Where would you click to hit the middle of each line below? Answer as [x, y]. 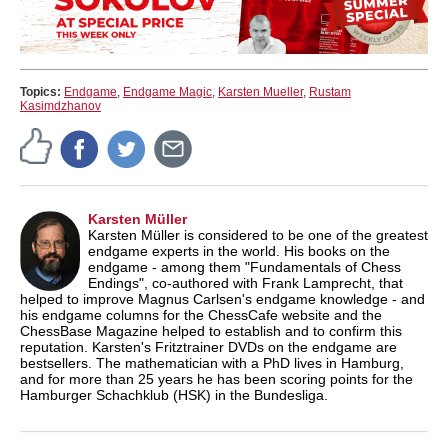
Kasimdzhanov [60, 105]
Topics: [42, 91]
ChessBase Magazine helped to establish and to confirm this [211, 330]
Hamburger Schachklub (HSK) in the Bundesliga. [174, 394]
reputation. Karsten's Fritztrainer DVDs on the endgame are [208, 346]
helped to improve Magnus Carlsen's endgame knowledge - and [222, 298]
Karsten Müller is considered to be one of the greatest [258, 234]
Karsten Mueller [260, 91]
